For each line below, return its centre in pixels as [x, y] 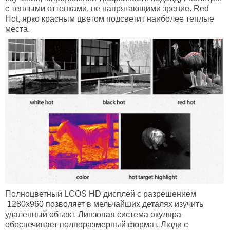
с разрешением [166, 194]
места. [17, 29]
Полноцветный [35, 194]
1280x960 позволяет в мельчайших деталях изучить [104, 204]
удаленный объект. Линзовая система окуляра [93, 215]
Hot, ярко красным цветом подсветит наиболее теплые [110, 18]
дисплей [119, 194]
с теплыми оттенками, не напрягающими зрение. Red [107, 8]
